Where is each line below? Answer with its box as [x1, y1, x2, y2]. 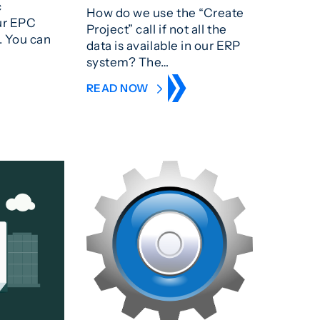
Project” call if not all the [86, 21, 227, 36]
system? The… [86, 54, 169, 69]
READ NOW [86, 81, 152, 95]
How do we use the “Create [86, 4, 244, 20]
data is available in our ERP [86, 37, 241, 53]
